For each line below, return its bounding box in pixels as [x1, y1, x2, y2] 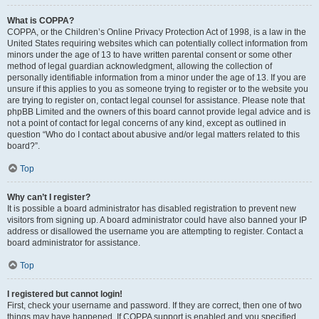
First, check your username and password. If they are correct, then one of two [7, 300, 302, 310]
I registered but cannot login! [7, 289, 122, 299]
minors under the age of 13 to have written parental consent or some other [7, 50, 292, 60]
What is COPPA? [7, 16, 74, 26]
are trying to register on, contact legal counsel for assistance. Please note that [7, 95, 305, 105]
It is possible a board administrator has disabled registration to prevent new [7, 204, 296, 214]
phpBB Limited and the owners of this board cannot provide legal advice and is [7, 107, 310, 117]
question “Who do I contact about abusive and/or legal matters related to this [7, 130, 300, 140]
